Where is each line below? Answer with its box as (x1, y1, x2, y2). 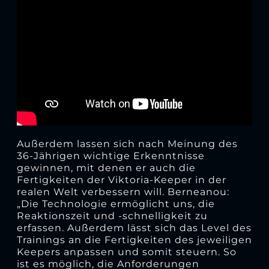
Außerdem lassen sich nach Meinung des (16, 138, 238, 150)
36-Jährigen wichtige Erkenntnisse (16, 150, 205, 162)
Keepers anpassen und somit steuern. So (16, 246, 237, 258)
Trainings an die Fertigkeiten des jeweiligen (16, 234, 252, 246)
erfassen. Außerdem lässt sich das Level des (16, 222, 252, 234)
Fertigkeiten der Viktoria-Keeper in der (16, 174, 226, 186)
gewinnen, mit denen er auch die (16, 162, 196, 174)
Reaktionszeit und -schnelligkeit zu (16, 210, 208, 222)
